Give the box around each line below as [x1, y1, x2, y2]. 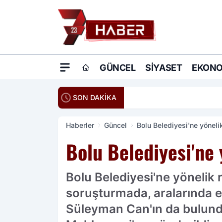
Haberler [66, 121, 94, 130]
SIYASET [145, 62, 182, 73]
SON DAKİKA [73, 93, 116, 102]
